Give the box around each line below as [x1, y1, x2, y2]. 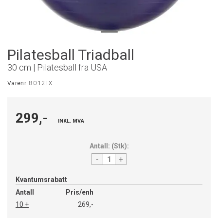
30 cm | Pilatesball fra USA [7, 62, 107, 73]
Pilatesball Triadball [7, 46, 134, 63]
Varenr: [7, 80, 30, 87]
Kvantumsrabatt [16, 176, 67, 183]
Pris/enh [66, 188, 93, 196]
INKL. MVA [58, 118, 84, 124]
